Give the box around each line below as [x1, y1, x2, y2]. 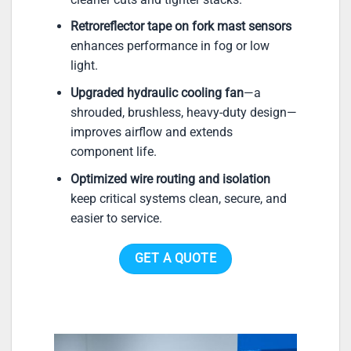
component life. [70, 144, 157, 160]
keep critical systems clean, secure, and [70, 190, 287, 206]
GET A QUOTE [134, 251, 217, 266]
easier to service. [70, 210, 162, 226]
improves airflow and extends [70, 125, 233, 140]
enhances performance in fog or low [70, 38, 270, 54]
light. [70, 58, 98, 74]
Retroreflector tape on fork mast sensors [70, 19, 291, 34]
